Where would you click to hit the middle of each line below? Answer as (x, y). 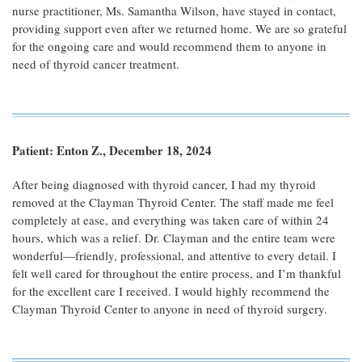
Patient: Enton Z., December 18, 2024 (112, 150)
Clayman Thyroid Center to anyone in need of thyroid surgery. (170, 309)
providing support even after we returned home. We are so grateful (179, 28)
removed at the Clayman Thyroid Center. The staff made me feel (173, 202)
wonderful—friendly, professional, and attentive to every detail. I (174, 255)
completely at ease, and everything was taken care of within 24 (170, 220)
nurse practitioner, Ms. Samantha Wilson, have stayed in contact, (174, 11)
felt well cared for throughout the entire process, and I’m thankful (177, 273)
